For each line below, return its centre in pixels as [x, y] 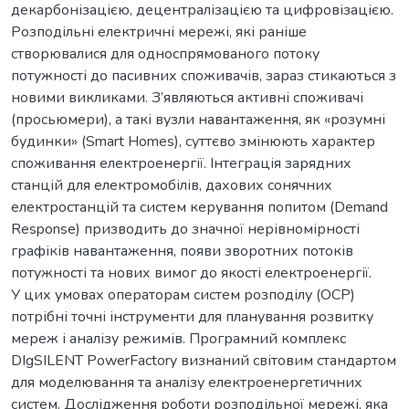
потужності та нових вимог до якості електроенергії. [191, 273]
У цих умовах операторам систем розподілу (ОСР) [183, 294]
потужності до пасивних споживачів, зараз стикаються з [204, 75]
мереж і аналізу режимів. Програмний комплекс [178, 338]
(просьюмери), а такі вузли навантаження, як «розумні [198, 119]
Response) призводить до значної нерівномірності [185, 229]
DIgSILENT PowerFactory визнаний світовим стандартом [204, 360]
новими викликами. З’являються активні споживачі [187, 97]
